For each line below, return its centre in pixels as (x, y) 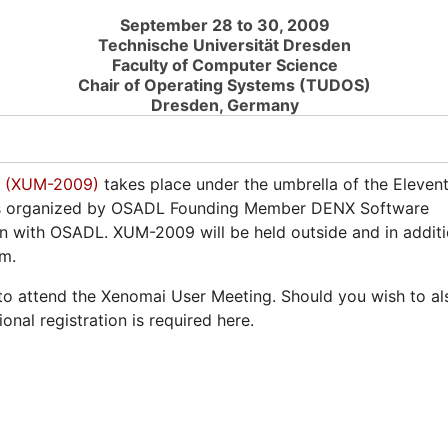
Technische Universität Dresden (224, 45)
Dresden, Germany (224, 105)
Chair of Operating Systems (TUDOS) (224, 85)
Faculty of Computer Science (224, 65)
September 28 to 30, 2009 (224, 25)
